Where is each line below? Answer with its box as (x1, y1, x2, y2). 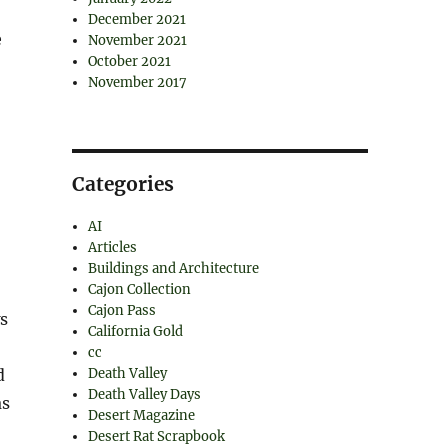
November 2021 (88, 32, 188, 49)
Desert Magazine (88, 407, 196, 424)
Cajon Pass (88, 302, 157, 319)
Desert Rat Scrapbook (88, 428, 226, 445)
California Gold (88, 323, 184, 340)
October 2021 (88, 53, 172, 70)
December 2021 (88, 11, 187, 28)
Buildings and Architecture (88, 260, 260, 277)
